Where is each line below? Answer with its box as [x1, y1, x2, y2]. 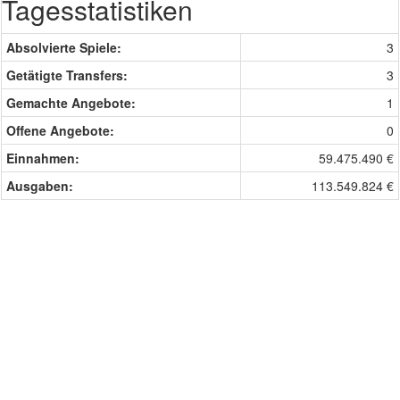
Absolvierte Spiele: [6, 38, 121, 56]
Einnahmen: [6, 149, 79, 167]
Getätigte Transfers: [6, 66, 128, 84]
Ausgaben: [6, 177, 73, 195]
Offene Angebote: [6, 121, 114, 139]
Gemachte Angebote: [6, 94, 136, 112]
